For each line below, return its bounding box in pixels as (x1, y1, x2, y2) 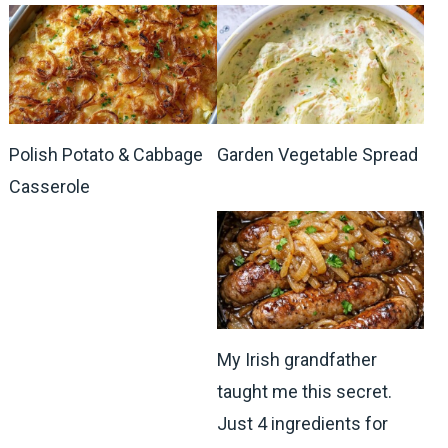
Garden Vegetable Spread (216, 143, 418, 165)
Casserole (8, 175, 90, 197)
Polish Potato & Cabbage (8, 143, 203, 165)
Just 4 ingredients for (216, 413, 388, 434)
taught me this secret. (216, 381, 392, 402)
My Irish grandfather (216, 349, 377, 370)
